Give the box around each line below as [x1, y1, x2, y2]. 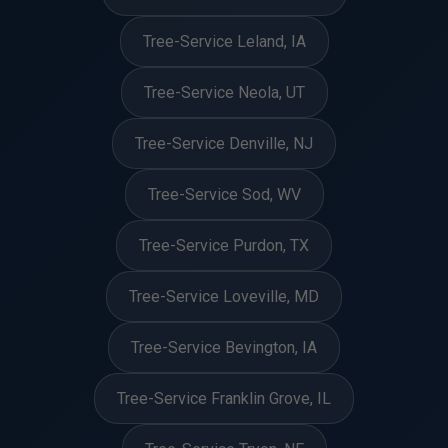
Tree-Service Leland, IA [142, 32, 306, 51]
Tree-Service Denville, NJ [135, 134, 313, 153]
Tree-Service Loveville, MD [129, 287, 319, 306]
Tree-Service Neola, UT [143, 83, 305, 102]
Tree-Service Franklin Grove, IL [117, 389, 331, 408]
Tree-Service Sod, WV [147, 185, 301, 204]
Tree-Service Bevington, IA [131, 338, 317, 357]
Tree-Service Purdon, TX [139, 236, 309, 255]
